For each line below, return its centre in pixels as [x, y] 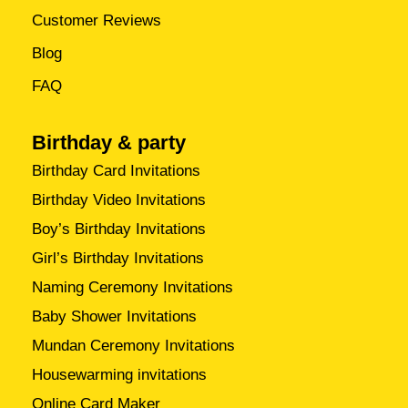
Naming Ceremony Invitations [133, 288]
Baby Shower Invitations [115, 317]
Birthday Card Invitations [117, 171]
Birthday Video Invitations [119, 200]
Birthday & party [109, 142]
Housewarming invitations [120, 375]
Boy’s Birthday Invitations [119, 229]
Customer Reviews [97, 21]
